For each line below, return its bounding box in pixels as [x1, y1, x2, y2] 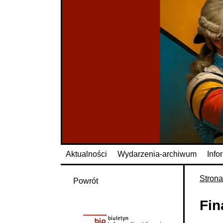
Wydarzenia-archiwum [117, 149, 197, 158]
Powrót [73, 176, 98, 185]
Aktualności [66, 149, 108, 158]
